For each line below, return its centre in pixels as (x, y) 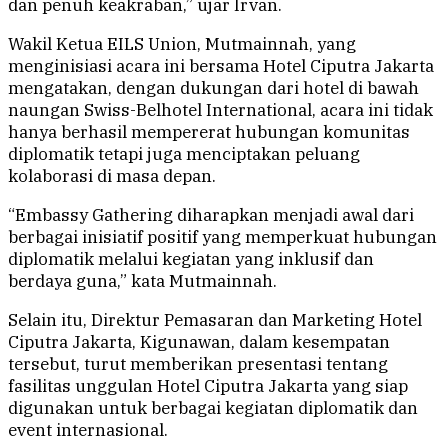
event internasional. (88, 430)
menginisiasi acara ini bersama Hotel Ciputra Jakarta (221, 66)
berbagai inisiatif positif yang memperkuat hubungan (222, 237)
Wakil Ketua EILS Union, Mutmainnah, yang (182, 44)
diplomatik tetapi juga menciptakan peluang (184, 154)
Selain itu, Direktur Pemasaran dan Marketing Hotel (215, 320)
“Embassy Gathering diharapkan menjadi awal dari (211, 215)
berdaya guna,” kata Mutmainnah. (142, 281)
